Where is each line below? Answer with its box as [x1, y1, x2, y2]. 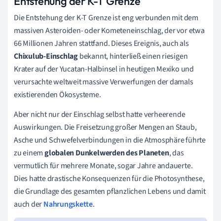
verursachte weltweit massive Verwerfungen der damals [14, 76, 193, 87]
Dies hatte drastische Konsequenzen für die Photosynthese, [14, 173, 205, 184]
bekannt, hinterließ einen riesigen [78, 50, 188, 62]
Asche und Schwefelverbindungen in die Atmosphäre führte [14, 134, 206, 146]
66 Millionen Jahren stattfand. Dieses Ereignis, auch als [14, 37, 189, 49]
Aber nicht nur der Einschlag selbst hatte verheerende [14, 109, 185, 120]
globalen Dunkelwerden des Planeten [44, 147, 169, 158]
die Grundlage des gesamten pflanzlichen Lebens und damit [14, 185, 206, 197]
